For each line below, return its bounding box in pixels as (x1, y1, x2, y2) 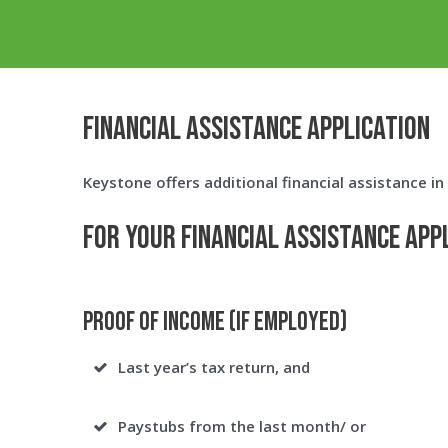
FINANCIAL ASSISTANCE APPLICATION (83, 110, 430, 149)
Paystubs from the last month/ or (118, 416, 366, 436)
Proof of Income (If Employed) (83, 307, 347, 338)
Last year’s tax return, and (118, 357, 310, 377)
